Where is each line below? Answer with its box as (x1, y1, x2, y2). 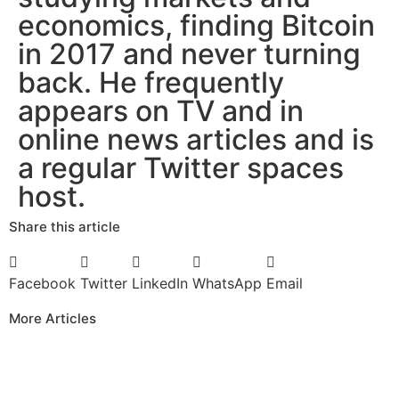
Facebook (9, 274, 76, 293)
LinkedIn (132, 274, 188, 293)
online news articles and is (18, 122, 374, 158)
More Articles (9, 310, 96, 328)
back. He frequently (18, 65, 284, 101)
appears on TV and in (18, 94, 304, 129)
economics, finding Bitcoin (18, 8, 375, 44)
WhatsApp (192, 274, 262, 293)
